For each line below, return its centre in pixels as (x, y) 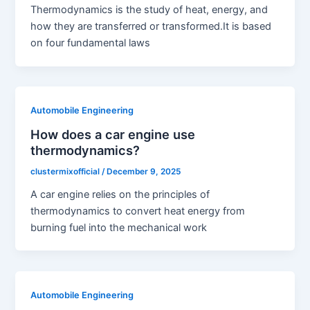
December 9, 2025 (144, 171)
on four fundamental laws (91, 43)
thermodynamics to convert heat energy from (138, 211)
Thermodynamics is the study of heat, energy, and (149, 10)
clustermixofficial (66, 171)
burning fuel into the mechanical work (119, 227)
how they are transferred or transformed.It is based (151, 27)
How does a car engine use (113, 134)
